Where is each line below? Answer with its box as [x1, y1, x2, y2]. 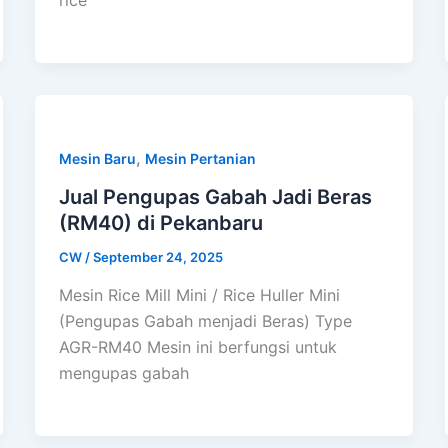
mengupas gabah [58, 362, 189, 383]
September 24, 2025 [92, 249, 223, 266]
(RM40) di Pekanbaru [58, 211, 263, 236]
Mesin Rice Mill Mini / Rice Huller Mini [58, 284, 340, 305]
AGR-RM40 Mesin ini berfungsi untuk [58, 336, 337, 357]
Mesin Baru [58, 150, 136, 168]
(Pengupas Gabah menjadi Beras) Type [58, 310, 352, 331]
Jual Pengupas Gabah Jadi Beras [58, 185, 372, 210]
